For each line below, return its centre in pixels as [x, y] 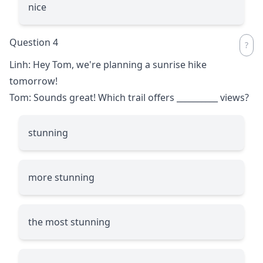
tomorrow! [33, 81]
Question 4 [34, 42]
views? [233, 97]
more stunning [61, 177]
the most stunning [69, 222]
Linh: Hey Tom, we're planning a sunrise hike [108, 64]
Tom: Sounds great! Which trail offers [93, 97]
